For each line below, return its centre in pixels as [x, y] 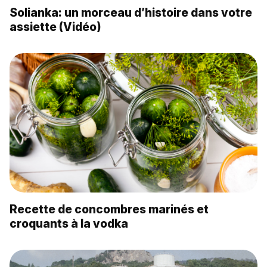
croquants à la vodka [69, 223]
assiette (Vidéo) [55, 27]
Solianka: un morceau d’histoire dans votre [131, 12]
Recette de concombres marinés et [109, 209]
